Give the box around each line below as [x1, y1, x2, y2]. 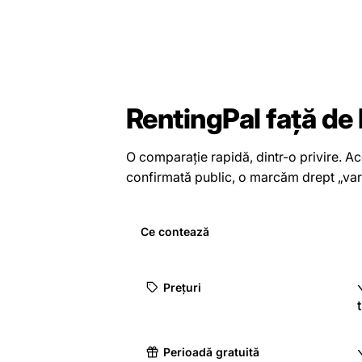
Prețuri [163, 280, 201, 295]
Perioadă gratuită [163, 345, 259, 360]
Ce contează [141, 224, 209, 238]
